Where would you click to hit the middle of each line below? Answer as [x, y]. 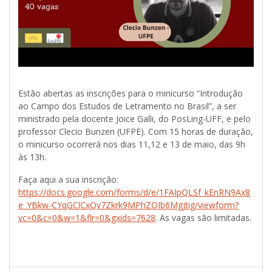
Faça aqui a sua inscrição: [68, 180]
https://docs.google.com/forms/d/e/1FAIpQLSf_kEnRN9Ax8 [134, 192]
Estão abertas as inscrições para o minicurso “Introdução [131, 93]
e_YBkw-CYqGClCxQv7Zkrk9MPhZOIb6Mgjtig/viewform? [128, 205]
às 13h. [32, 157]
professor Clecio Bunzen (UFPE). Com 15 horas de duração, [136, 132]
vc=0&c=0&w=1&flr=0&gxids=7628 [87, 218]
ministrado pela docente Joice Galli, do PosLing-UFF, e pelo [134, 119]
